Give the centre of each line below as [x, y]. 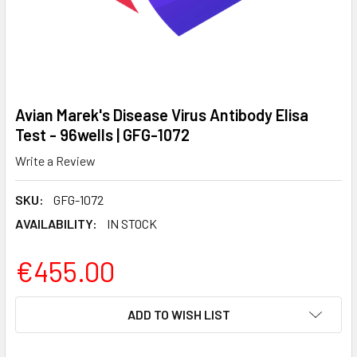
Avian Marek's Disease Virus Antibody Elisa [162, 115]
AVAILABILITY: [56, 223]
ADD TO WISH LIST [178, 314]
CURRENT [43, 305]
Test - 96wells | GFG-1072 [102, 135]
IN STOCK [132, 223]
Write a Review [55, 160]
